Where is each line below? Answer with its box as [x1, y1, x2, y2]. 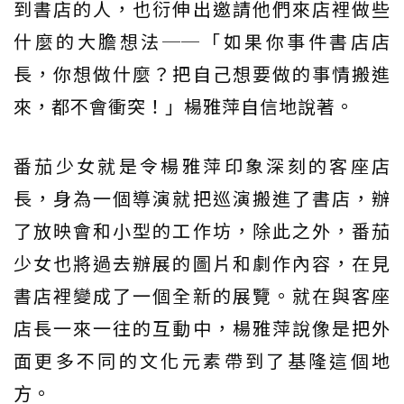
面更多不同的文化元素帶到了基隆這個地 [14, 347, 390, 373]
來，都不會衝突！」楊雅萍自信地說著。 [14, 93, 354, 119]
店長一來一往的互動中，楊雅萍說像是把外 [14, 315, 390, 341]
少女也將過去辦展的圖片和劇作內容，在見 [14, 250, 390, 276]
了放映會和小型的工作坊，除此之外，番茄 [14, 217, 390, 243]
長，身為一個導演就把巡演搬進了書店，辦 [14, 185, 390, 211]
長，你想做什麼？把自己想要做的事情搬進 [14, 60, 390, 87]
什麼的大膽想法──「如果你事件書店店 [14, 28, 390, 54]
